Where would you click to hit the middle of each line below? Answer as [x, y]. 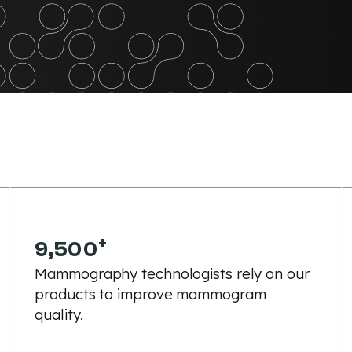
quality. [59, 314]
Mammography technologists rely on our [172, 273]
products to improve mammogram [150, 294]
